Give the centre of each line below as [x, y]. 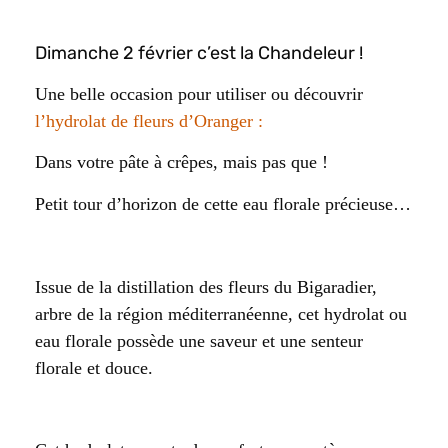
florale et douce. [94, 367]
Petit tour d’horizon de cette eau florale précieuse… [223, 203]
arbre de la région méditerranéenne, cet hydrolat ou [221, 313]
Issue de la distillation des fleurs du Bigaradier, [206, 286]
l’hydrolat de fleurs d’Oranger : [149, 120]
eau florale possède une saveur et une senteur [199, 340]
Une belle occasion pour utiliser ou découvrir [199, 93]
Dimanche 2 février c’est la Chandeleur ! [199, 52]
